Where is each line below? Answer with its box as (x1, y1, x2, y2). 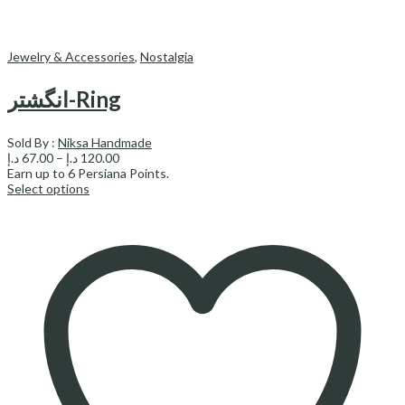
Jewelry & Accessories (7, 49, 135, 65)
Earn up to (7, 165, 68, 182)
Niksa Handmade (58, 135, 152, 151)
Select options (7, 181, 89, 197)
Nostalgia (140, 49, 193, 65)
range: (118, 165, 155, 181)
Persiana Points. (75, 165, 169, 182)
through (118, 195, 165, 212)
